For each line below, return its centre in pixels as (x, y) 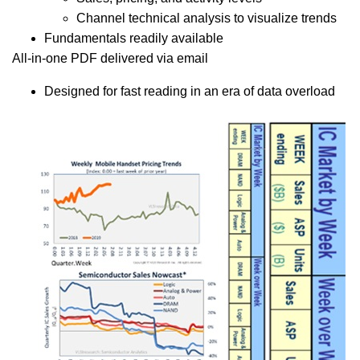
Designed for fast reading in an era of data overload (190, 91)
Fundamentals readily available (134, 38)
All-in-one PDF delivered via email (110, 58)
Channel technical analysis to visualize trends (207, 18)
